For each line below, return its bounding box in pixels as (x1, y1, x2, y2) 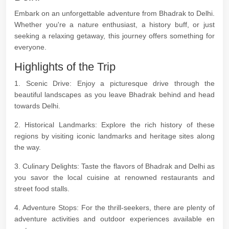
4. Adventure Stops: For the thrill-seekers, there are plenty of (14, 203, 215, 212)
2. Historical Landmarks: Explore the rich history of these (14, 121, 215, 129)
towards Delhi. (14, 102, 60, 110)
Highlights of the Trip (14, 60, 116, 73)
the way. (14, 143, 41, 151)
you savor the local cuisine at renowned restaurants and (14, 173, 215, 181)
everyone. (14, 43, 47, 51)
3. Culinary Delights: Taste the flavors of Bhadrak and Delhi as (14, 162, 215, 170)
